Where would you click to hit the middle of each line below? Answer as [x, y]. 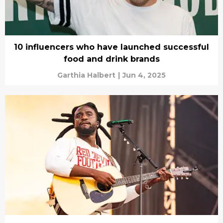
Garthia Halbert [86, 75]
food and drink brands [111, 59]
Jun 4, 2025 [144, 75]
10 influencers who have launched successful [111, 47]
